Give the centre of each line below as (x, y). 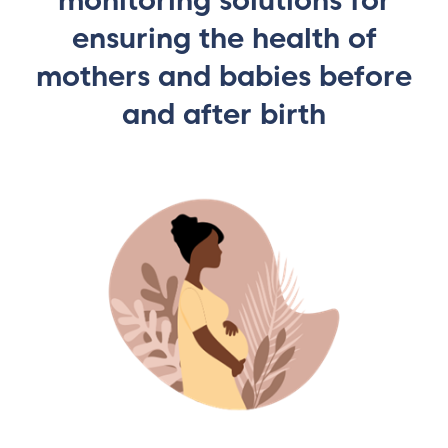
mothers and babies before (224, 76)
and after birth (224, 114)
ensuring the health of (224, 38)
